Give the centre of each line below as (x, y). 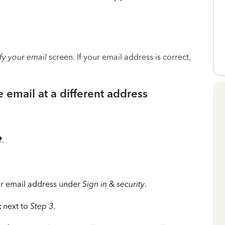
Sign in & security (114, 184)
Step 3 (42, 206)
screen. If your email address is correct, (119, 57)
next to (16, 206)
